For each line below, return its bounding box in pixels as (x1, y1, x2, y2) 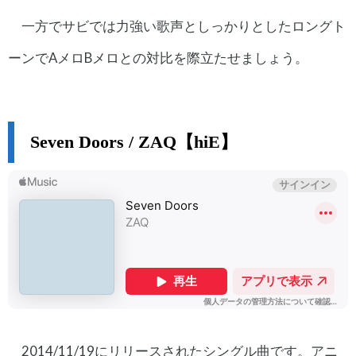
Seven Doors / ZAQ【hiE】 (30, 133, 238, 153)
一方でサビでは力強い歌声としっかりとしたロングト (21, 17, 346, 35)
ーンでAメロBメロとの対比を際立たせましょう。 (8, 49, 308, 67)
